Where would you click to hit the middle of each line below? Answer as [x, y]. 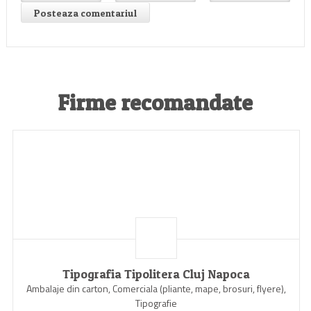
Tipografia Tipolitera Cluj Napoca [156, 274]
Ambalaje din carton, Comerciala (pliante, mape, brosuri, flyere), [156, 288]
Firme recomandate [155, 102]
